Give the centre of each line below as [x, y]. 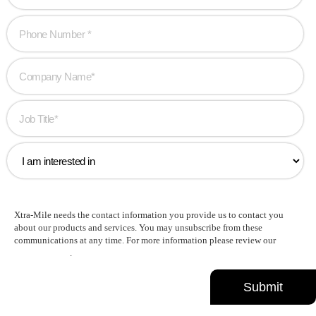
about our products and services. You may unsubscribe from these [138, 227]
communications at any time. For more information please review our [145, 240]
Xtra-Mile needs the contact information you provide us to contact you [149, 215]
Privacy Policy [42, 253]
